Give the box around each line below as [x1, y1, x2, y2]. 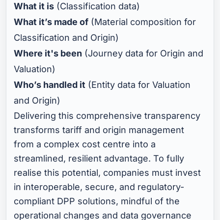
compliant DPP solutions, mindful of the [14, 195, 180, 206]
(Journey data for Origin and [82, 48, 204, 58]
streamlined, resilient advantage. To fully [14, 153, 185, 164]
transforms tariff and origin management [14, 124, 185, 135]
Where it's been [14, 48, 82, 58]
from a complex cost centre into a [14, 138, 156, 149]
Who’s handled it [14, 79, 86, 90]
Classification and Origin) [14, 32, 119, 43]
